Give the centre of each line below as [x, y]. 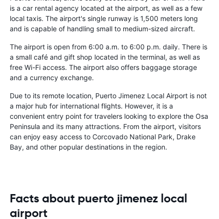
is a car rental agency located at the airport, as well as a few [106, 8]
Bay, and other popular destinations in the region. [88, 147]
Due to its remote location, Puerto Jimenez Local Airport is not [108, 95]
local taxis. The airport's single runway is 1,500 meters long [104, 18]
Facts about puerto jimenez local [99, 198]
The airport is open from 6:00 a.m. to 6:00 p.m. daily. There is [109, 46]
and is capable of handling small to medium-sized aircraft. [102, 28]
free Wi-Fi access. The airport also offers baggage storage [103, 67]
